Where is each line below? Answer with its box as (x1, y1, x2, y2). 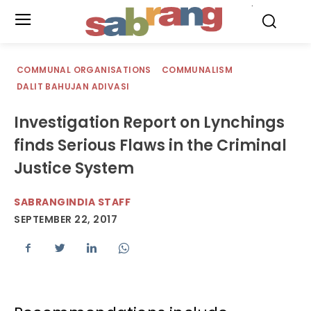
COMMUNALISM (161, 64, 233, 76)
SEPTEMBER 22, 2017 (14, 212, 117, 227)
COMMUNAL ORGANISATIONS (17, 64, 151, 76)
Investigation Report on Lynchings (14, 112, 285, 133)
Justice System (14, 158, 134, 179)
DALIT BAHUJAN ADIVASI (17, 81, 130, 92)
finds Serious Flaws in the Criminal (14, 135, 287, 156)
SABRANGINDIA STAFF (14, 195, 131, 209)
